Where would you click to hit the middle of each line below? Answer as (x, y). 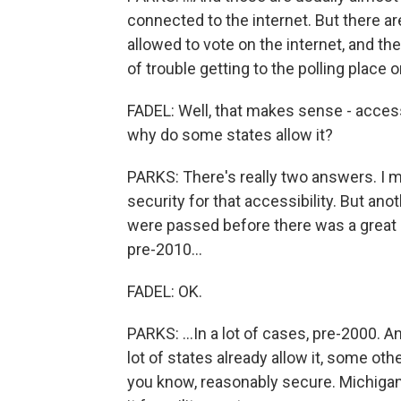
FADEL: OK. (165, 291)
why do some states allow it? (230, 135)
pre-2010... (165, 249)
